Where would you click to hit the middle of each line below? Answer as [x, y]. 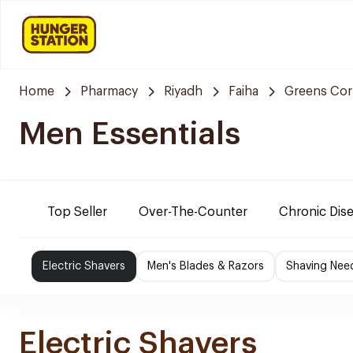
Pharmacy [109, 91]
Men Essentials [130, 134]
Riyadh [183, 91]
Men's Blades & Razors [206, 266]
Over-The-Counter [193, 212]
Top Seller [77, 212]
